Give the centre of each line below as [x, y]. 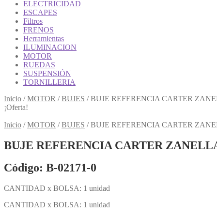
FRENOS [39, 30]
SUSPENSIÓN [47, 73]
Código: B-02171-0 [50, 168]
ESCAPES [40, 12]
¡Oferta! [16, 107]
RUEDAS [39, 64]
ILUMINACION [50, 47]
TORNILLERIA [49, 82]
